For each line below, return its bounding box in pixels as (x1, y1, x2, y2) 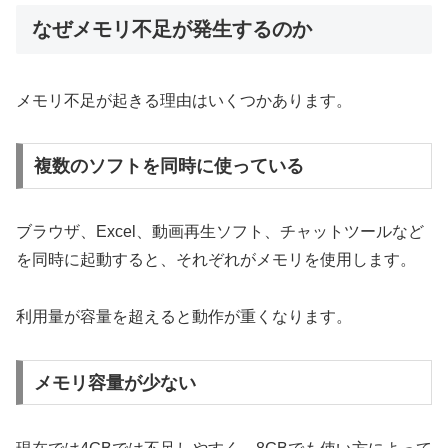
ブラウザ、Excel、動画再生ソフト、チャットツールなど (16, 223, 424, 241)
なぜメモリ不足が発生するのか (32, 18, 312, 41)
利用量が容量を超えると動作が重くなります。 (16, 308, 352, 326)
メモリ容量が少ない (33, 372, 196, 393)
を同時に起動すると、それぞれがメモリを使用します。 (16, 251, 416, 269)
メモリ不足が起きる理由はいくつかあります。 (16, 91, 352, 109)
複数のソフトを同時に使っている (33, 156, 304, 177)
